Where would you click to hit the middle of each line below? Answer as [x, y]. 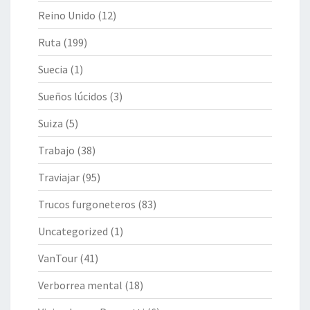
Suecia [53, 69]
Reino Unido [67, 15]
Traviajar [59, 177]
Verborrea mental [80, 285]
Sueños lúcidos [73, 96]
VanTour [58, 258]
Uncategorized [73, 231]
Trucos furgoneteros [87, 204]
